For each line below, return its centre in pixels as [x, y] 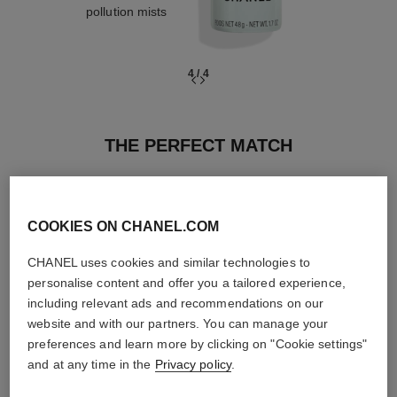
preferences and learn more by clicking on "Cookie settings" [198, 343]
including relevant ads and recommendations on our [176, 303]
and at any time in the [91, 364]
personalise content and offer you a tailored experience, [187, 282]
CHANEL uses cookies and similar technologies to [169, 262]
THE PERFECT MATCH [198, 146]
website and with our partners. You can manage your [178, 323]
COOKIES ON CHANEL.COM [124, 226]
